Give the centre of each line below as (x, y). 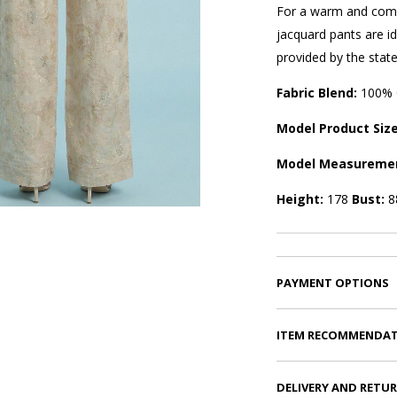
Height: (301, 199)
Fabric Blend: (318, 93)
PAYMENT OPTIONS (332, 283)
